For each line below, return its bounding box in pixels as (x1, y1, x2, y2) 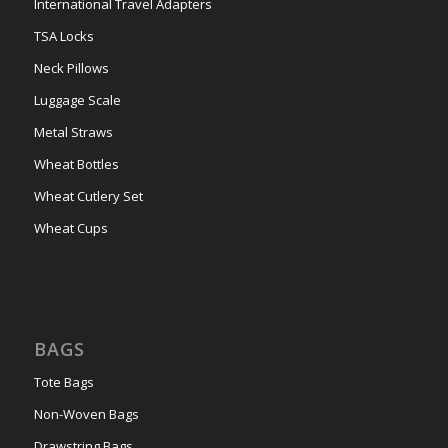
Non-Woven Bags (33, 405, 139, 424)
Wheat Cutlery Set (33, 186, 143, 205)
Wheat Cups (33, 218, 108, 237)
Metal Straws (33, 122, 113, 141)
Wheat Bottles (33, 154, 119, 173)
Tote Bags (33, 373, 94, 392)
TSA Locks (33, 26, 94, 45)
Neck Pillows (33, 58, 109, 77)
